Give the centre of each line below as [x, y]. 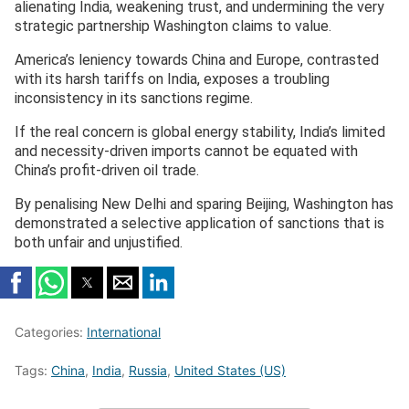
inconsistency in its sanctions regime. [134, 98]
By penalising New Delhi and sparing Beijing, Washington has [204, 204]
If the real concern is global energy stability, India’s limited [200, 131]
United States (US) [230, 370]
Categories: [51, 331]
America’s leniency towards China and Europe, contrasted [197, 59]
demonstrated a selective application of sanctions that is [199, 223]
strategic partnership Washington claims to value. [173, 26]
